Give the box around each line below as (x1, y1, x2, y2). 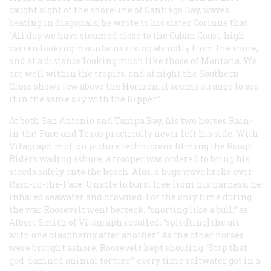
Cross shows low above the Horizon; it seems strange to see (9, 80, 259, 92)
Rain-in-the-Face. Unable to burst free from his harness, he (9, 178, 261, 190)
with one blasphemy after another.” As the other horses (9, 229, 244, 241)
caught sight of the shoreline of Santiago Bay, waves (9, 4, 229, 16)
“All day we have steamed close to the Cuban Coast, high (9, 29, 244, 41)
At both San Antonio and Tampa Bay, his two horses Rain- (9, 114, 252, 126)
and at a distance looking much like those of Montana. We (9, 54, 257, 67)
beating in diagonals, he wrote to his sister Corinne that (9, 16, 248, 28)
